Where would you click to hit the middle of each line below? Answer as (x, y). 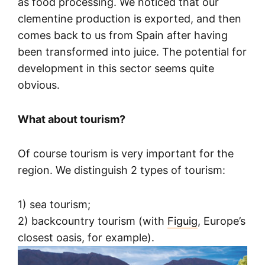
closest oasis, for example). (86, 238)
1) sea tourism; (54, 205)
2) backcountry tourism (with (93, 221)
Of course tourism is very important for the (126, 154)
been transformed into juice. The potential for (132, 52)
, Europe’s (222, 221)
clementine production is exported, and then (130, 19)
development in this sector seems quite (116, 69)
